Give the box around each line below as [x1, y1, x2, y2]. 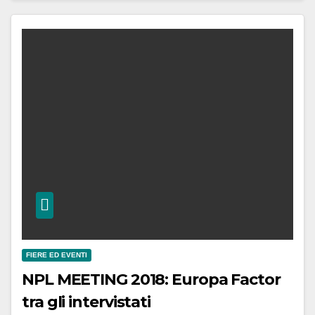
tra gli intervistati [22, 292, 150, 311]
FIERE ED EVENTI [26, 250, 87, 259]
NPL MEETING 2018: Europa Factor [22, 269, 281, 289]
